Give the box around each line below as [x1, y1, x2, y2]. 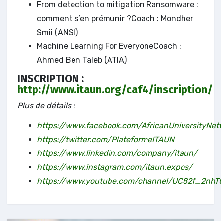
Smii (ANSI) [37, 28, 78, 37]
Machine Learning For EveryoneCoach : [37, 41, 181, 51]
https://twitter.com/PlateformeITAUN [37, 134, 174, 144]
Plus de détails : [17, 100, 75, 110]
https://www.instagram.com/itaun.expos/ [37, 162, 192, 172]
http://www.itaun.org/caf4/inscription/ [17, 83, 213, 97]
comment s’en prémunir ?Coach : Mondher [37, 14, 193, 24]
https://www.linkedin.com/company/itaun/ [37, 148, 197, 158]
